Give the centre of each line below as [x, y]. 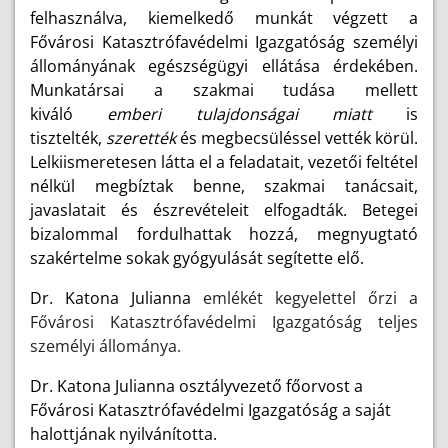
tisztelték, [68, 138]
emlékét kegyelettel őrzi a [304, 298]
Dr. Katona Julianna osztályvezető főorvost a [196, 386]
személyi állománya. [105, 346]
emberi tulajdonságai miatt [256, 114]
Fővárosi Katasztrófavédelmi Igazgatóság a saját [210, 410]
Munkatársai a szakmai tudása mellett [224, 90]
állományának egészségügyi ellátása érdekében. [224, 66]
